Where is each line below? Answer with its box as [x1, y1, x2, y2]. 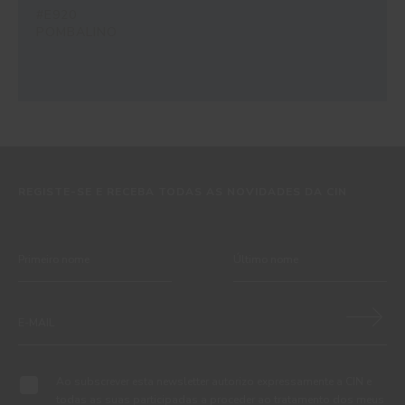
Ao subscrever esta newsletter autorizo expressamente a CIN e [56, 374, 372, 390]
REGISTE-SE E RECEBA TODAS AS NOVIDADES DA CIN [18, 184, 347, 200]
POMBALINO [36, 24, 118, 41]
